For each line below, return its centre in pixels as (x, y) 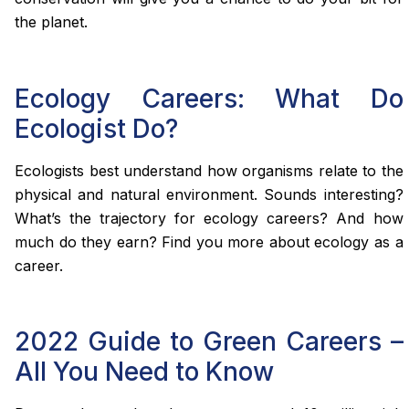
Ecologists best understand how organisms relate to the (209, 170)
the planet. (51, 21)
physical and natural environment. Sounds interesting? (209, 194)
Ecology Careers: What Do (209, 98)
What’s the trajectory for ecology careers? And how (209, 218)
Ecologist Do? (96, 128)
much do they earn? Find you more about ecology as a (209, 241)
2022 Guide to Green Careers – (209, 342)
